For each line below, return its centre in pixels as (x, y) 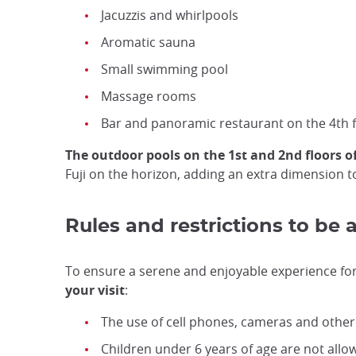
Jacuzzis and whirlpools (170, 15)
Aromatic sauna (148, 42)
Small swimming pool (164, 69)
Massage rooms (149, 96)
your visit (95, 290)
